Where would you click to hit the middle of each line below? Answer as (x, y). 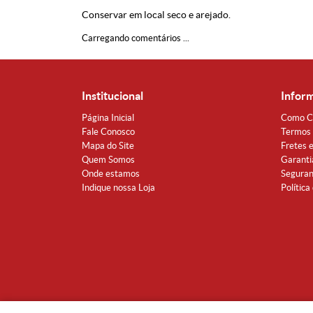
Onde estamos (111, 174)
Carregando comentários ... (136, 38)
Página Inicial (108, 118)
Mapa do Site (108, 146)
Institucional (112, 96)
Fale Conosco (108, 132)
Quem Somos (108, 160)
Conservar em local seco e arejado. (156, 15)
